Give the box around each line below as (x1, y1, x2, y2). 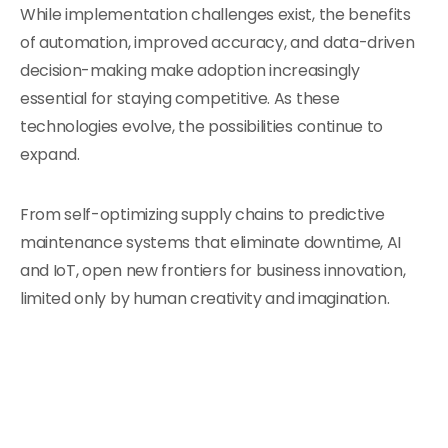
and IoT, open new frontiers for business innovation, (20, 259, 406, 282)
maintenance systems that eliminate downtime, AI (20, 231, 401, 254)
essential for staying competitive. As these (20, 87, 340, 110)
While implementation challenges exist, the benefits (20, 3, 411, 26)
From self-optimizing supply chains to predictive (20, 203, 385, 226)
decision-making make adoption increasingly (20, 59, 360, 82)
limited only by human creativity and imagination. (20, 287, 390, 310)
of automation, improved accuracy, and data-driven (20, 31, 415, 54)
